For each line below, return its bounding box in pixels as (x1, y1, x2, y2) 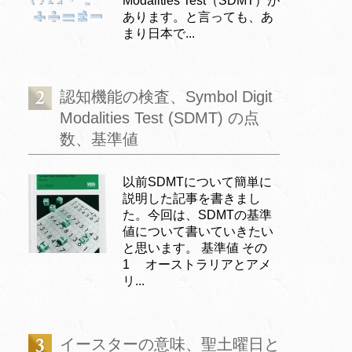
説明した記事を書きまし (123, 191, 261, 205)
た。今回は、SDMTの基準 (123, 207, 272, 222)
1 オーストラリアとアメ (123, 257, 271, 271)
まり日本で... (123, 26, 195, 40)
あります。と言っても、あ (123, 9, 273, 24)
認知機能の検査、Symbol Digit (60, 87, 273, 105)
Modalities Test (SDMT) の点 (60, 108, 259, 126)
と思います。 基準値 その (123, 240, 267, 255)
